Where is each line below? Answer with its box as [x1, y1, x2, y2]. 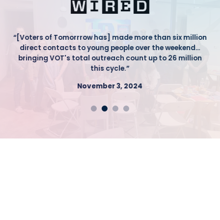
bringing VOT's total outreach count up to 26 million [18, 54, 202, 63]
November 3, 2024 [77, 82, 143, 91]
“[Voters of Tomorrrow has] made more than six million [13, 33, 207, 42]
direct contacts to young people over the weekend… [19, 43, 200, 53]
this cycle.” [90, 64, 130, 73]
